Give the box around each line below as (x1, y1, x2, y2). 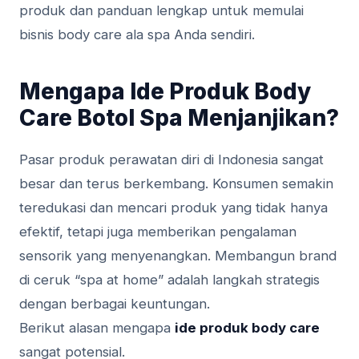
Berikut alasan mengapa (19, 320, 175, 337)
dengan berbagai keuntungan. (19, 296, 210, 313)
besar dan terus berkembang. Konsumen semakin (19, 175, 333, 192)
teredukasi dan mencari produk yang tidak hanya (19, 200, 328, 216)
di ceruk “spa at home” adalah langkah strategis (19, 272, 320, 288)
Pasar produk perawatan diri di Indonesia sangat (19, 151, 324, 168)
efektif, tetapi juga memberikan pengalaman (19, 224, 296, 240)
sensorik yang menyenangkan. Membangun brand (19, 248, 337, 264)
